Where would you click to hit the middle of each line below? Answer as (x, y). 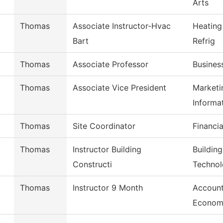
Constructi (92, 165)
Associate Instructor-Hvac (122, 26)
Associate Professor (111, 64)
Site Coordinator (104, 126)
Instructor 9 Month (108, 188)
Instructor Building (107, 150)
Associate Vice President (119, 88)
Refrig (204, 41)
